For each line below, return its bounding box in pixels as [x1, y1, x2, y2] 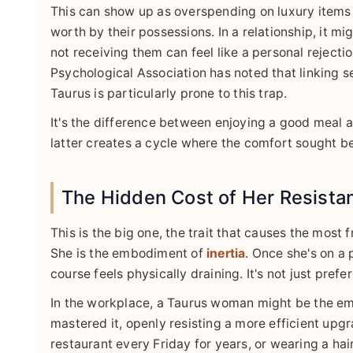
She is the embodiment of [50, 245, 206, 261]
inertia [206, 245, 246, 261]
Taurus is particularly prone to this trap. [50, 85, 288, 101]
